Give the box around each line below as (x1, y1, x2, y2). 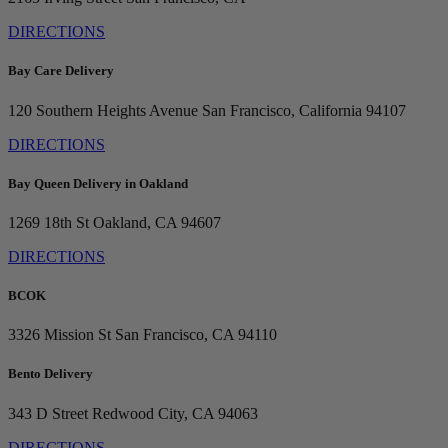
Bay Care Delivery (8, 63, 114, 79)
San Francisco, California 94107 (198, 101, 406, 119)
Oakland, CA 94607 (89, 213, 221, 231)
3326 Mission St (8, 326, 111, 344)
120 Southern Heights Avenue (8, 101, 198, 119)
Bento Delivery (8, 366, 93, 382)
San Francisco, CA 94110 (111, 326, 277, 344)
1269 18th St (8, 213, 89, 231)
